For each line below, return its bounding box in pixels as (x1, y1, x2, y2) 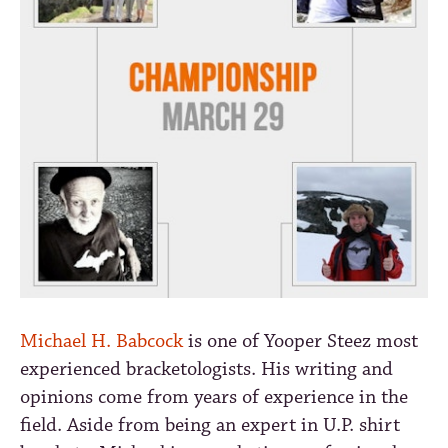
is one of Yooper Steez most (183, 328, 418, 354)
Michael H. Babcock (20, 328, 183, 354)
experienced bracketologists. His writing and (20, 356, 393, 382)
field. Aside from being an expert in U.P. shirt (20, 412, 400, 438)
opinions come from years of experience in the (20, 384, 408, 410)
